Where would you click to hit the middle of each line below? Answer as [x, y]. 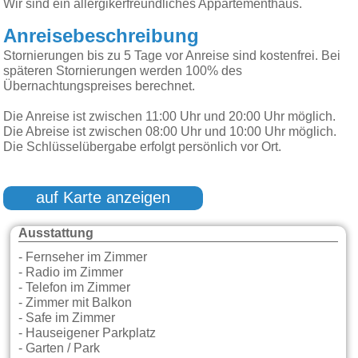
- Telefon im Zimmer [75, 287]
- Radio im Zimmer [71, 272]
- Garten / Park [60, 348]
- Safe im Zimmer [67, 318]
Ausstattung [56, 233]
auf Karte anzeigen [103, 198]
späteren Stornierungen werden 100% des [123, 71]
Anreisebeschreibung [101, 36]
